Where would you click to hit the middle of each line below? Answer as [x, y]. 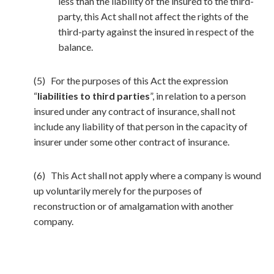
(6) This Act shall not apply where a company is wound [147, 175]
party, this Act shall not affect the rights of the [153, 16]
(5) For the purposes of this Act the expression [131, 80]
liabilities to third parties [94, 96]
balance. [76, 47]
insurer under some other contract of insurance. [131, 142]
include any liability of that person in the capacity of [141, 126]
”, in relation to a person [198, 96]
